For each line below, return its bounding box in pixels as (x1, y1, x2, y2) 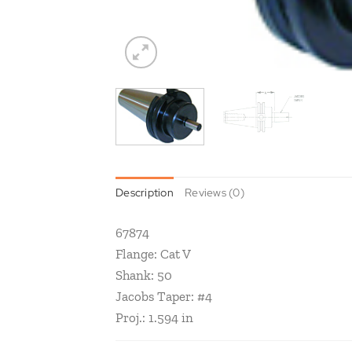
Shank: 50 (115, 267, 172, 284)
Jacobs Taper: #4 (115, 288, 212, 305)
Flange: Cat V (115, 246, 191, 262)
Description (115, 185, 174, 200)
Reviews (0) (185, 185, 244, 200)
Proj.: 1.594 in (115, 310, 193, 326)
